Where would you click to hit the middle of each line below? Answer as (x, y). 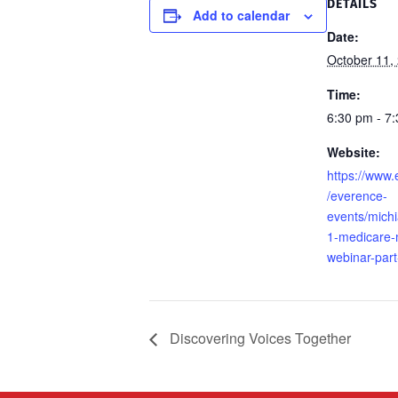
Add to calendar (241, 15)
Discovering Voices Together (259, 338)
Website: (354, 152)
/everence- (357, 195)
